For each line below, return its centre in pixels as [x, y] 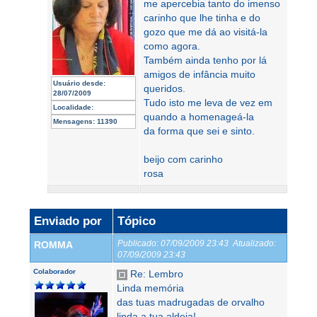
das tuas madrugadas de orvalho [191, 302]
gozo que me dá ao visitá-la [206, 32]
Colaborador [54, 271]
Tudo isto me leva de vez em [208, 103]
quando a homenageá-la [199, 117]
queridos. [165, 88]
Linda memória [150, 288]
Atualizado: [254, 243]
